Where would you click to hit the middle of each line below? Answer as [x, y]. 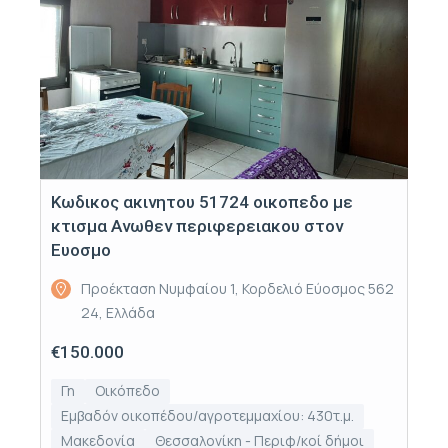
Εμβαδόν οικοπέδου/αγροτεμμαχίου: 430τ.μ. [207, 415]
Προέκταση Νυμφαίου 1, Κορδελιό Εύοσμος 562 [237, 288]
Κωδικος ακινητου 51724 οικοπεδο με [202, 201]
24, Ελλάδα [118, 312]
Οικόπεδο [127, 390]
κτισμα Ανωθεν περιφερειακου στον [197, 225]
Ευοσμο [81, 249]
